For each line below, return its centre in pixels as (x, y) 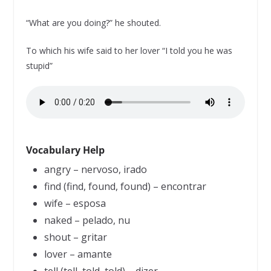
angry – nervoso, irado (95, 169)
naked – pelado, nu (87, 220)
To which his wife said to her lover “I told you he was (129, 51)
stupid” (39, 66)
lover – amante (78, 254)
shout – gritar (75, 237)
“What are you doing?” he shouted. (93, 23)
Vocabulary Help (65, 150)
